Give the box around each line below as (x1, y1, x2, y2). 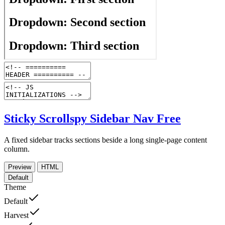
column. (4, 144, 30, 153)
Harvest (4, 210, 29, 219)
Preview (8, 163, 31, 171)
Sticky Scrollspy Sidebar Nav (4, 111, 157, 125)
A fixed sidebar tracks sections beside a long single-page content (4, 135, 207, 144)
